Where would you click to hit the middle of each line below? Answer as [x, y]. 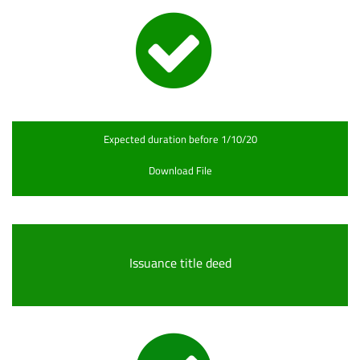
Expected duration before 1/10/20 [180, 139]
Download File [180, 170]
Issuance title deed [180, 263]
